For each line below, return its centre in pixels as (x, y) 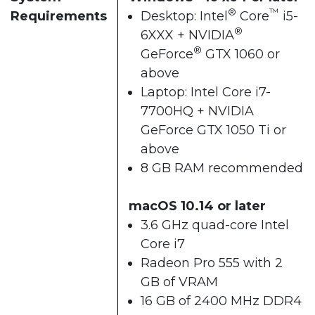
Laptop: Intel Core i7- (206, 92)
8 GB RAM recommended (222, 168)
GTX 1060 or (241, 54)
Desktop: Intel (184, 16)
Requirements (59, 16)
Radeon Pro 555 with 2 (212, 263)
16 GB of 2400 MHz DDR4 (221, 301)
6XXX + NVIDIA (187, 35)
